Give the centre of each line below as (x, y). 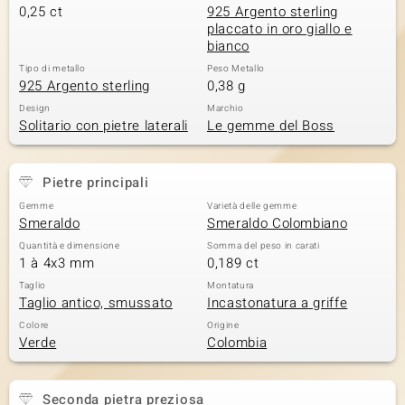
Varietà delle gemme (252, 206)
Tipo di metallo (52, 69)
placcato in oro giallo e (280, 29)
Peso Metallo (236, 69)
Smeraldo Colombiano (278, 223)
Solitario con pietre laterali (104, 126)
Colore (34, 325)
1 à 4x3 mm (57, 263)
